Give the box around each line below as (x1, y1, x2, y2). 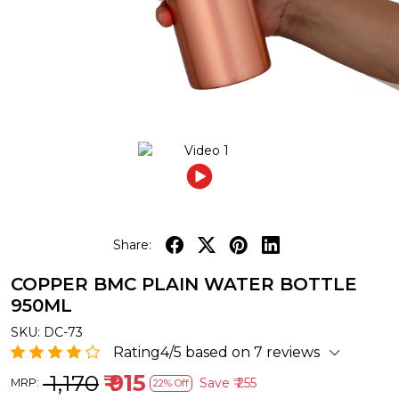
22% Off (153, 376, 189, 389)
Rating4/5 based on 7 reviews (113, 343, 320, 361)
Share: (112, 237, 151, 254)
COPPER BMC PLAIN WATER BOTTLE (11, 273, 357, 295)
